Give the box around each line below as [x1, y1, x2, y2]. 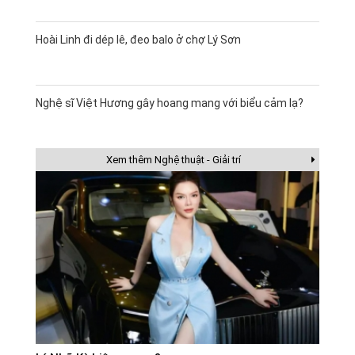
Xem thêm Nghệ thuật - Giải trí [106, 154, 241, 166]
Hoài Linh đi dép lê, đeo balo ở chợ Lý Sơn [36, 33, 241, 46]
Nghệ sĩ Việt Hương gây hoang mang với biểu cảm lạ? [36, 97, 303, 109]
